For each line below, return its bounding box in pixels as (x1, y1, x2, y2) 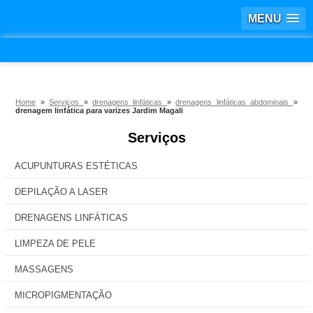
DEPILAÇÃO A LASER (15, 187, 108, 197)
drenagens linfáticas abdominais (175, 98, 293, 106)
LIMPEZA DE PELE (15, 238, 96, 249)
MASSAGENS (15, 264, 73, 275)
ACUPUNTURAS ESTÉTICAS (15, 161, 138, 171)
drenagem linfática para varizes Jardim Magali (15, 106, 184, 115)
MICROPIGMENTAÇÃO (15, 290, 112, 300)
